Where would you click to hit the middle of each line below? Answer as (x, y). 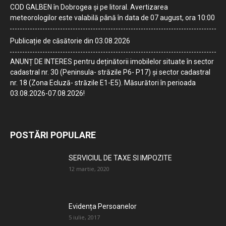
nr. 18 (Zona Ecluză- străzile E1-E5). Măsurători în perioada (103, 83)
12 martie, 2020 (89, 169)
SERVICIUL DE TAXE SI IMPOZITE (120, 158)
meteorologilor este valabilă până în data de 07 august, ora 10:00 (112, 18)
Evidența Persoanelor (103, 206)
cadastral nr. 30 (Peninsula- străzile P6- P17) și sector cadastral (110, 72)
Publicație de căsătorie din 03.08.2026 (70, 41)
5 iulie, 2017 (84, 217)
